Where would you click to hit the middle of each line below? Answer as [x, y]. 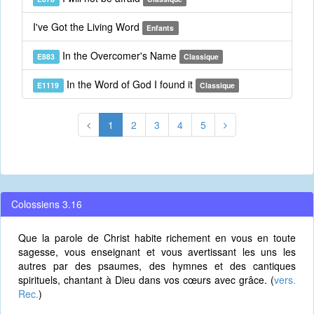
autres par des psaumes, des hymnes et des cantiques [157, 266]
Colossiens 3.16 [47, 204]
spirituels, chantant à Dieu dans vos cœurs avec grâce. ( [146, 280]
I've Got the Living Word [88, 27]
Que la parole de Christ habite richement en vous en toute [157, 238]
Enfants [161, 28]
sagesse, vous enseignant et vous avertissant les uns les [157, 252]
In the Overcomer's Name [119, 55]
